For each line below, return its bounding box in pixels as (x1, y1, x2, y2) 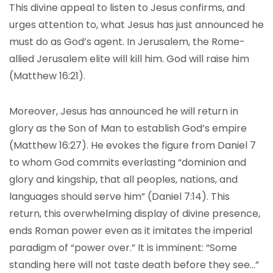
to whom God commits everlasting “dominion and (9, 155, 246, 169)
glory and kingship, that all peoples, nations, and (9, 172, 238, 186)
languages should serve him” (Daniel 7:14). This (9, 190, 230, 204)
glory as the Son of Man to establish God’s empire (9, 121, 247, 135)
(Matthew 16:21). (9, 69, 85, 83)
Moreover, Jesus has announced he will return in (9, 104, 238, 118)
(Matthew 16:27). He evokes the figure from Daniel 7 (9, 138, 256, 152)
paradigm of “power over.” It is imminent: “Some (9, 241, 237, 255)
